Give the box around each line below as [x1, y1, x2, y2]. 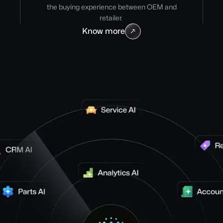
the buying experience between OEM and [46, 2, 177, 11]
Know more [82, 26, 125, 36]
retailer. [99, 13, 124, 22]
